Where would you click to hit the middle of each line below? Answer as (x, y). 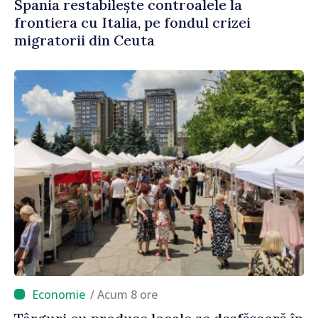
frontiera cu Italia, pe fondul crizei (132, 22)
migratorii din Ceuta (84, 40)
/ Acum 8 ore (127, 294)
